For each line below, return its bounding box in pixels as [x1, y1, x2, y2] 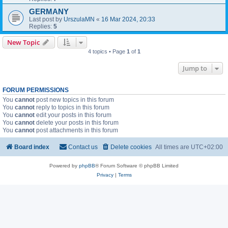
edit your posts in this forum [35, 111, 111, 119]
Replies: [29, 22, 53, 30]
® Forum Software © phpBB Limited [95, 163, 179, 169]
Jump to [183, 63, 207, 73]
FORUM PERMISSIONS [3, 87, 69, 93]
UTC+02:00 [191, 144, 223, 151]
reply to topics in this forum [35, 103, 109, 111]
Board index [14, 144, 49, 151]
